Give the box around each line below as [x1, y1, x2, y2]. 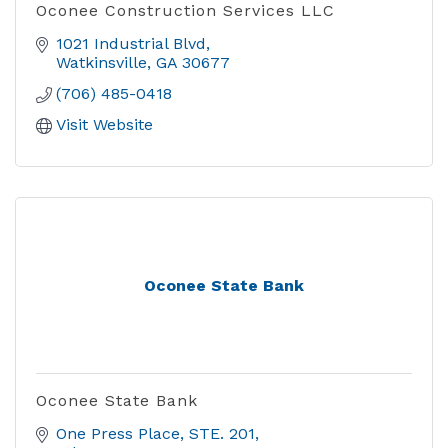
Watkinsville [56, 53, 147, 72]
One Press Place [56, 424, 180, 443]
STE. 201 [189, 424, 255, 443]
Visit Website [56, 115, 153, 134]
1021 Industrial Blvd [56, 34, 206, 53]
